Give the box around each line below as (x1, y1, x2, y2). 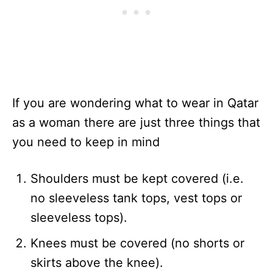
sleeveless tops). (30, 210, 127, 225)
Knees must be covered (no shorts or (30, 236, 244, 251)
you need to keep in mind (12, 135, 160, 150)
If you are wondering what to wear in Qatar (12, 96, 258, 111)
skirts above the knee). (30, 255, 163, 271)
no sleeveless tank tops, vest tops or (30, 191, 242, 206)
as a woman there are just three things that (12, 115, 260, 130)
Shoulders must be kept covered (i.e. (30, 171, 244, 186)
